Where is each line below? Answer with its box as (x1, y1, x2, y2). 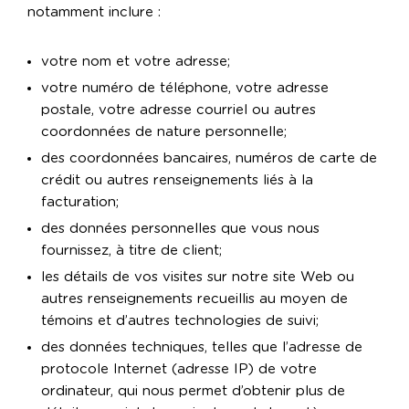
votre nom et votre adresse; (41, 55, 230, 69)
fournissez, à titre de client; (41, 244, 222, 258)
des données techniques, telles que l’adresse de (41, 341, 362, 355)
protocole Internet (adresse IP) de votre (41, 362, 317, 377)
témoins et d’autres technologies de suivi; (41, 314, 319, 329)
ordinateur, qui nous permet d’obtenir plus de (41, 384, 345, 399)
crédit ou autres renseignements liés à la (41, 173, 313, 188)
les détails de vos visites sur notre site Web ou (41, 270, 354, 285)
